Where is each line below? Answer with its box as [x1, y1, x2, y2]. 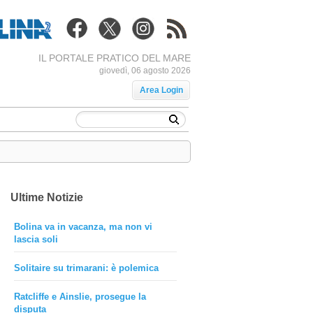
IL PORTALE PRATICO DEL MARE [38, 52, 191, 64]
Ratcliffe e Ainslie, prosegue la [13, 291, 146, 302]
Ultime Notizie [10, 191, 83, 203]
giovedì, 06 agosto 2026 [99, 66, 191, 75]
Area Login [139, 85, 183, 95]
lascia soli [13, 234, 58, 245]
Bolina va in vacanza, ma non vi [13, 221, 152, 232]
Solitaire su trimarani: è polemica [13, 263, 159, 273]
